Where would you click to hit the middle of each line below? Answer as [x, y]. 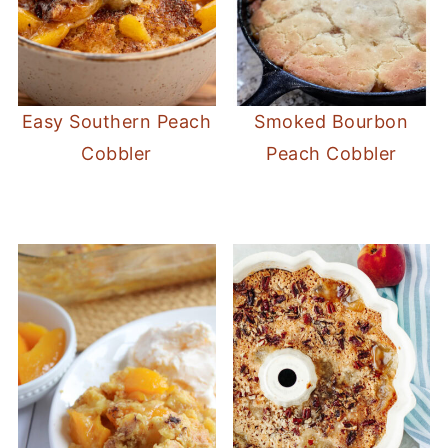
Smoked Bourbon [331, 122]
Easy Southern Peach [116, 122]
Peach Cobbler [331, 154]
